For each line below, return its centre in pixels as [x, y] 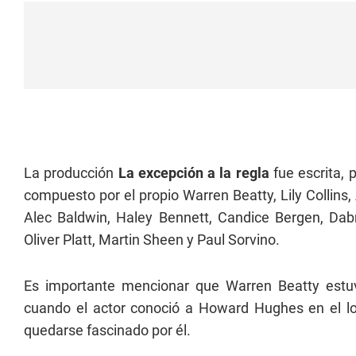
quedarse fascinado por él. [107, 330]
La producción [71, 173]
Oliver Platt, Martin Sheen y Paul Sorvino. [152, 240]
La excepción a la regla [193, 173]
